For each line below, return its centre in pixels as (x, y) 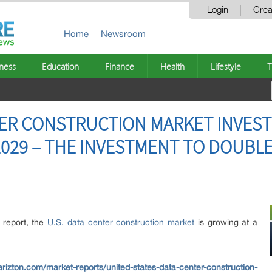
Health (172, 66)
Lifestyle (226, 66)
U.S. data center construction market (121, 222)
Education (60, 66)
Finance (120, 66)
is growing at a (226, 222)
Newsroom (123, 34)
